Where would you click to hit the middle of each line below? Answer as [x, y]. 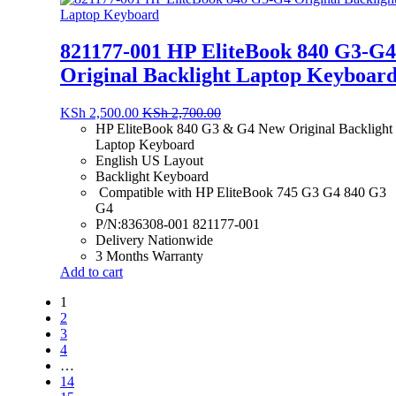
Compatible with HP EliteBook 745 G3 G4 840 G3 [241, 193]
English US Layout [149, 161]
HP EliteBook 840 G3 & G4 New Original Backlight [244, 129]
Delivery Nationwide [154, 240]
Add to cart [91, 272]
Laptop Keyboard [145, 145]
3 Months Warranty [149, 256]
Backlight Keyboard [152, 177]
